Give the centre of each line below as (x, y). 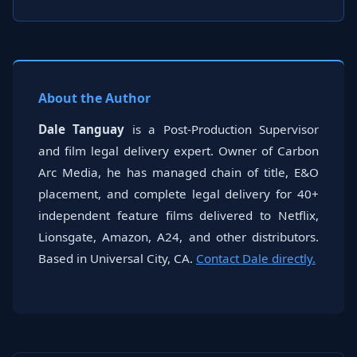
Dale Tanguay (82, 129)
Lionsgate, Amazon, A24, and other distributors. (178, 237)
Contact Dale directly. (256, 258)
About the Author (94, 98)
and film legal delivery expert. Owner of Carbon (178, 151)
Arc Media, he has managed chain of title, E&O (178, 172)
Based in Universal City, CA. (117, 258)
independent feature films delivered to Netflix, (178, 215)
